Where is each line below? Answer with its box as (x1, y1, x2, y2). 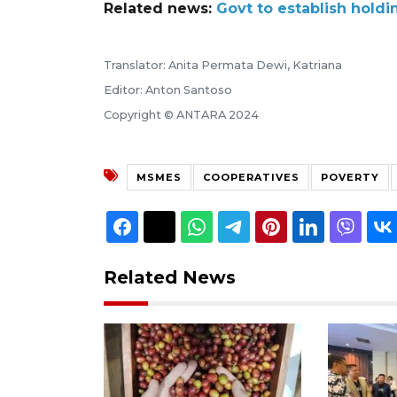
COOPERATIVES (203, 170, 300, 183)
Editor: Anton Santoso (104, 82, 232, 97)
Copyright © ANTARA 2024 (104, 107, 259, 121)
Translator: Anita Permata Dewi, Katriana (104, 58, 342, 72)
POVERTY (321, 170, 379, 183)
